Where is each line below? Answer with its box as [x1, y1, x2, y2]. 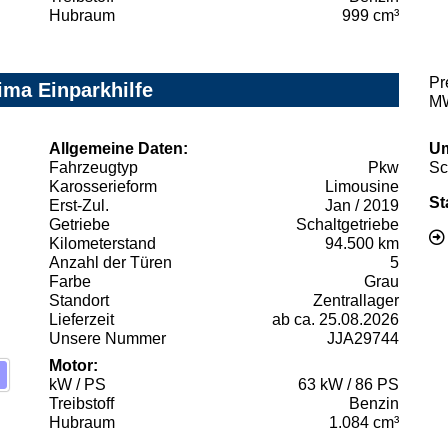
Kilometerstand [49, 234, 156, 252]
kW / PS [49, 375, 106, 393]
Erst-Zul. [49, 196, 109, 214]
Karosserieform [49, 177, 157, 195]
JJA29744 [327, 329, 399, 347]
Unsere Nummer [49, 329, 166, 347]
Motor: [49, 356, 98, 374]
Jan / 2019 [325, 196, 399, 214]
